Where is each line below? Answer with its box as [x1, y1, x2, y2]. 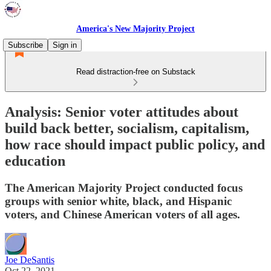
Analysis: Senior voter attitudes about [5, 103, 238, 120]
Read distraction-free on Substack [76, 67, 195, 76]
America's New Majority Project [76, 24, 195, 33]
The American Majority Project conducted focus [5, 181, 243, 194]
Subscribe [8, 41, 43, 50]
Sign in [53, 41, 77, 50]
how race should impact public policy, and [5, 136, 265, 152]
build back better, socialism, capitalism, [5, 120, 249, 136]
